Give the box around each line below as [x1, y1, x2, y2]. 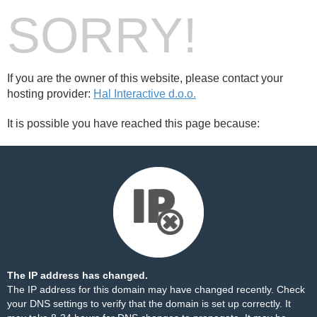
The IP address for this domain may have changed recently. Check [7, 284, 305, 295]
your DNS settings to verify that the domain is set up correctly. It [7, 298, 291, 309]
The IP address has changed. [7, 270, 148, 281]
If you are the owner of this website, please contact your [7, 72, 283, 84]
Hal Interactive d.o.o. [93, 88, 196, 100]
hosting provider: [7, 88, 93, 100]
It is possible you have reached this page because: [7, 117, 260, 129]
